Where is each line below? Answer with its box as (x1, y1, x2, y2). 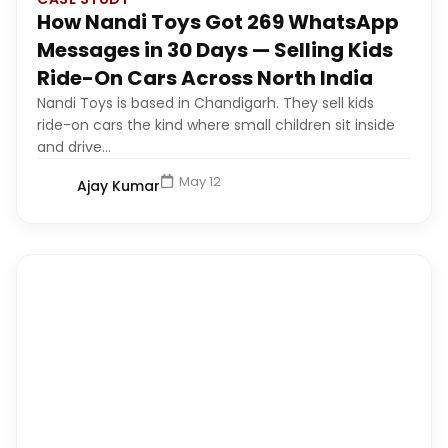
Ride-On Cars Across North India (37, 63, 373, 92)
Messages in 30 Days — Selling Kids (37, 35, 393, 64)
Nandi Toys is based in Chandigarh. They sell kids (37, 92, 374, 113)
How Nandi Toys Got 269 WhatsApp (37, 7, 399, 36)
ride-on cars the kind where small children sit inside (37, 114, 395, 135)
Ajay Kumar (77, 176, 160, 197)
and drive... (37, 136, 111, 157)
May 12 (179, 171, 221, 191)
